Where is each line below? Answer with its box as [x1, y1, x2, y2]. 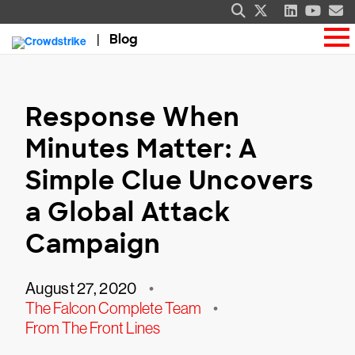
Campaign [25, 227, 161, 261]
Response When [25, 101, 240, 134]
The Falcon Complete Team [25, 300, 201, 317]
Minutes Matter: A [25, 132, 258, 166]
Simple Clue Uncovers [25, 164, 314, 197]
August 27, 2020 [25, 280, 137, 298]
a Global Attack [25, 196, 231, 229]
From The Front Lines [25, 319, 160, 337]
